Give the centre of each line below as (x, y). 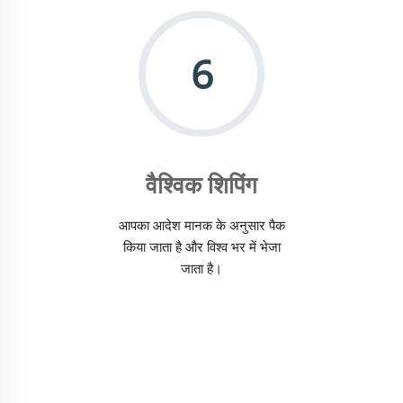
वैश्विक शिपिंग (201, 185)
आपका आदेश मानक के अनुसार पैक (201, 225)
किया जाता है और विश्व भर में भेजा (201, 247)
